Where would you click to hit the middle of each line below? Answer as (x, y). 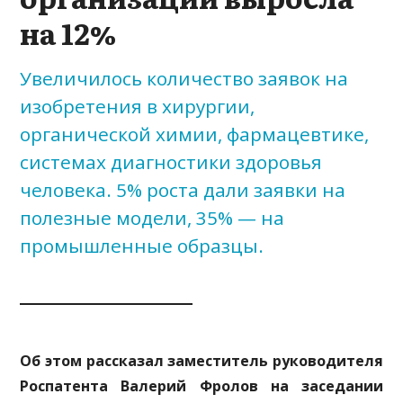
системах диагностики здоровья (171, 162)
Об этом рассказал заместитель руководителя (201, 360)
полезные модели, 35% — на (152, 218)
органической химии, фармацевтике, (195, 134)
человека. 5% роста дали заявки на (183, 190)
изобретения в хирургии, (138, 106)
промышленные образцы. (142, 246)
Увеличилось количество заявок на (184, 78)
